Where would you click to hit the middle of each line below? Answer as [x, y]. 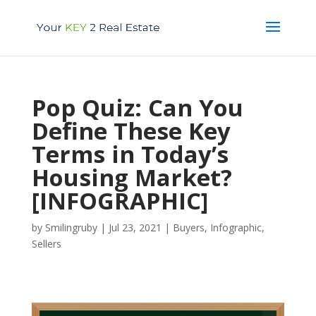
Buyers [188, 227]
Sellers [46, 244]
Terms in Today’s [130, 154]
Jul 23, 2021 [135, 227]
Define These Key [131, 131]
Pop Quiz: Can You [137, 108]
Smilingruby [71, 227]
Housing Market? [132, 177]
